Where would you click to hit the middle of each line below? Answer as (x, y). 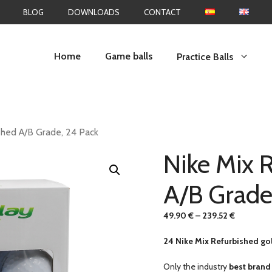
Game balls (129, 56)
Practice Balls (205, 56)
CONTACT (162, 12)
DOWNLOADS (94, 12)
